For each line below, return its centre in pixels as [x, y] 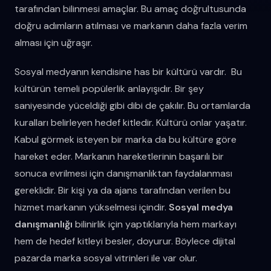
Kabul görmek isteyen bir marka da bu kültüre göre [126, 139]
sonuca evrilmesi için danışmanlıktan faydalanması [123, 173]
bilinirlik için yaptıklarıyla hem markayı [155, 224]
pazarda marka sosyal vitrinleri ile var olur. [106, 258]
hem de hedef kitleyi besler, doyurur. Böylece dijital [125, 241]
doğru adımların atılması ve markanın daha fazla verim [131, 25]
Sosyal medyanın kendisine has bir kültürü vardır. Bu [128, 71]
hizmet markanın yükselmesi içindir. [92, 207]
